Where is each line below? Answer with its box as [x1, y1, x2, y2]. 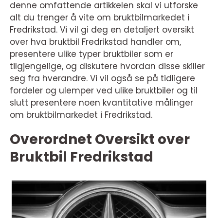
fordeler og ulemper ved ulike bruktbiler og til [10, 85, 198, 96]
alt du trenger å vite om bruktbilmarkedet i [10, 12, 189, 23]
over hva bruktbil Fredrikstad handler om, [10, 36, 181, 48]
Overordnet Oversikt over [10, 130, 190, 149]
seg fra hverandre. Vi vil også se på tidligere [10, 73, 195, 84]
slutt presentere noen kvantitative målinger [10, 97, 193, 109]
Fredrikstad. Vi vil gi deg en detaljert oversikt [10, 24, 194, 36]
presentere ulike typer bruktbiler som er [10, 48, 173, 60]
